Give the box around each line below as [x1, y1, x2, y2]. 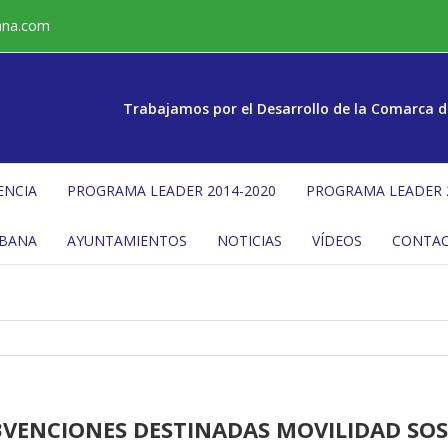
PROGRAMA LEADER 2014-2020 [67, 180, 276, 200]
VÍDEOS [312, 230, 362, 250]
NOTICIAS [217, 230, 282, 250]
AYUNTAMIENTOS [67, 230, 187, 250]
